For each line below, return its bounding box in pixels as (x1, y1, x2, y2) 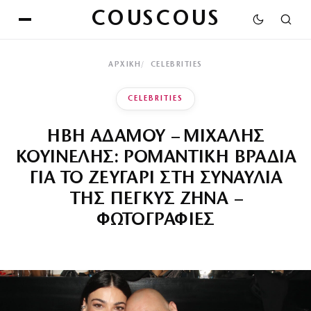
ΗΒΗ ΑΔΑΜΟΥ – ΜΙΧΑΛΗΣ (47, 128, 264, 146)
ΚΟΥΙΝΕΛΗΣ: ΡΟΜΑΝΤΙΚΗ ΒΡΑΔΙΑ (15, 149, 296, 167)
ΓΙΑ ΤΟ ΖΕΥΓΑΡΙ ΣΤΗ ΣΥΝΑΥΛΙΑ (29, 169, 282, 188)
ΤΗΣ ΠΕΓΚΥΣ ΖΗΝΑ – (70, 190, 241, 209)
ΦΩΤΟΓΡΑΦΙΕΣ (96, 211, 215, 230)
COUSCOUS (90, 8, 221, 31)
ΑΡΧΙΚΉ (108, 61, 142, 69)
